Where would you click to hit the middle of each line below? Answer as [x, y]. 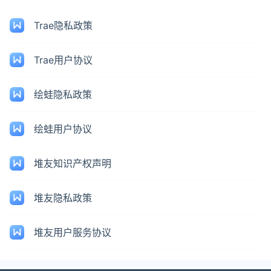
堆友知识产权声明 [73, 163]
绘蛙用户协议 [63, 129]
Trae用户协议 [63, 60]
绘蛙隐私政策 [63, 94]
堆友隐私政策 [63, 198]
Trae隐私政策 [63, 25]
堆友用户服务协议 [73, 232]
